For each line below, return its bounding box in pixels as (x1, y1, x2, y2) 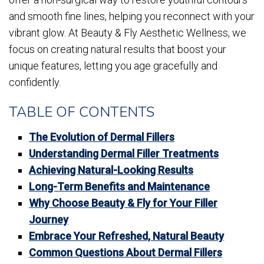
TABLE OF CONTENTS (9, 103, 154, 121)
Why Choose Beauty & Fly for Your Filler (29, 197, 218, 209)
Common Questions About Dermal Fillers (29, 246, 223, 259)
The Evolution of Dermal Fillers (29, 131, 175, 143)
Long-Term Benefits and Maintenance (29, 180, 210, 193)
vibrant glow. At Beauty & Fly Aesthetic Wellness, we (9, 27, 246, 39)
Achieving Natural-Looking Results (29, 164, 194, 176)
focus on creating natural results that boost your (9, 43, 226, 55)
